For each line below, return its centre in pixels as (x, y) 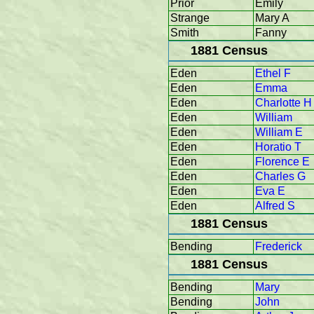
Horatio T (278, 147)
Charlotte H (284, 103)
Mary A (272, 18)
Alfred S (275, 206)
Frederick (279, 247)
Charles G (280, 177)
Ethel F (273, 74)
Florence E (282, 162)
